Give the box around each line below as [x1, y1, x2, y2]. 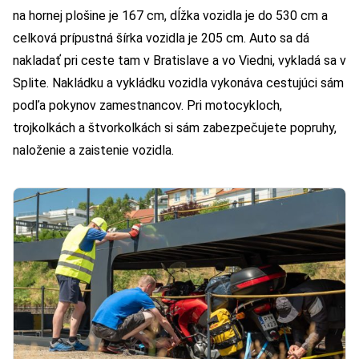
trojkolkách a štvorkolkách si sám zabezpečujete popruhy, [13, 120, 337, 136]
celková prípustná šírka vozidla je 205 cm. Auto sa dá [13, 30, 309, 46]
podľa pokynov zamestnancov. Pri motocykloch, [13, 98, 282, 114]
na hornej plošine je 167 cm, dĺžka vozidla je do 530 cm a [13, 8, 328, 24]
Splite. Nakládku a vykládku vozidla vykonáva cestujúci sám [13, 75, 344, 91]
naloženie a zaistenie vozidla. [13, 143, 174, 159]
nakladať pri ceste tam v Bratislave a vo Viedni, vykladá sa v [13, 53, 346, 69]
